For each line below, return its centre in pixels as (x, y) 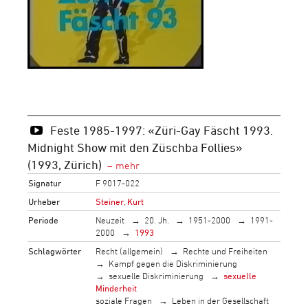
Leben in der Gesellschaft (220, 300)
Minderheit (117, 288)
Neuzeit (110, 220)
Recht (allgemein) (130, 251)
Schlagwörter (55, 251)
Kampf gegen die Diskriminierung (173, 263)
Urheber (44, 201)
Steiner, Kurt (120, 201)
